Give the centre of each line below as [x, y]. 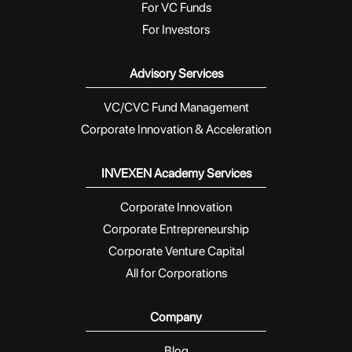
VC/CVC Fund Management [176, 107]
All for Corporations [176, 273]
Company [176, 317]
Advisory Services [176, 73]
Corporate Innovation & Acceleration [176, 129]
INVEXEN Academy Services [176, 173]
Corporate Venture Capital [176, 251]
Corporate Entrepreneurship [176, 229]
